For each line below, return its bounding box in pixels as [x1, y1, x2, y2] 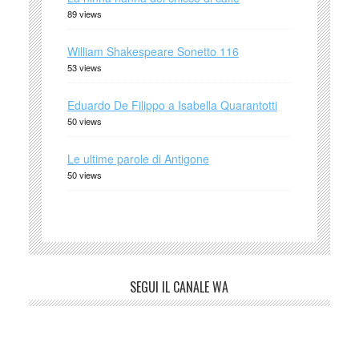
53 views [67, 61, 102, 75]
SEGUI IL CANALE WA [130, 277, 229, 297]
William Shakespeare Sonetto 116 [67, 43, 239, 60]
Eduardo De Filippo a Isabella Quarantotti [67, 97, 277, 114]
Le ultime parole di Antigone [67, 151, 209, 167]
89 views [67, 7, 102, 21]
